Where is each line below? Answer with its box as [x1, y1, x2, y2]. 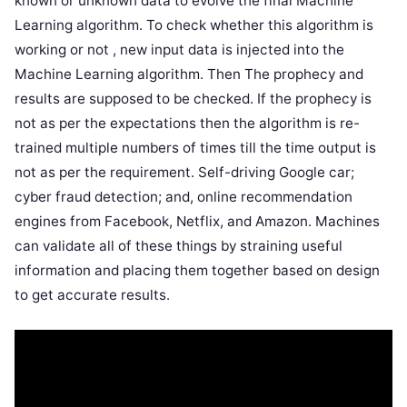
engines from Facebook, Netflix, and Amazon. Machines [15, 212, 380, 230]
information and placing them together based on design [15, 261, 380, 279]
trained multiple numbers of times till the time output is [15, 138, 376, 156]
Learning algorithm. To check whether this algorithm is [15, 15, 373, 34]
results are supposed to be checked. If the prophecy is [15, 89, 372, 107]
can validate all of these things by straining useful [15, 236, 342, 254]
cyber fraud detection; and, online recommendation [15, 187, 352, 205]
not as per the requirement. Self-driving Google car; [15, 163, 354, 181]
